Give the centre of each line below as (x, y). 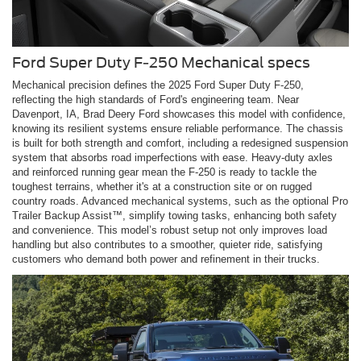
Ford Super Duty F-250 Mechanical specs (161, 62)
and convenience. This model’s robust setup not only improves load (170, 230)
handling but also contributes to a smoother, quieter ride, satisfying (167, 244)
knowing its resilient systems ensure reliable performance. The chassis (178, 128)
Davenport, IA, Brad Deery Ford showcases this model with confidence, (179, 114)
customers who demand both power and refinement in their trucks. (166, 259)
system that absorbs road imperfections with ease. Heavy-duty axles (172, 157)
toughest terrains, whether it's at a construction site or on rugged (162, 186)
